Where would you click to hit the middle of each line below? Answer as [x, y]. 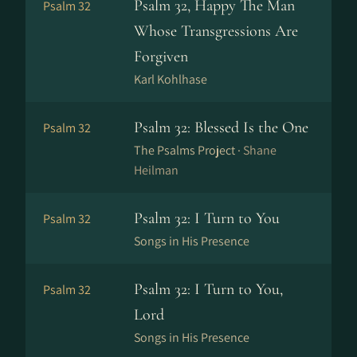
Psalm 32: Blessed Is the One [221, 127]
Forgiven [161, 57]
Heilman [156, 170]
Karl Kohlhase [171, 79]
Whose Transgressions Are [216, 31]
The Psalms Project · [188, 150]
